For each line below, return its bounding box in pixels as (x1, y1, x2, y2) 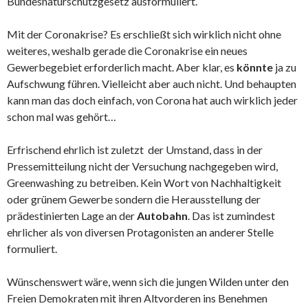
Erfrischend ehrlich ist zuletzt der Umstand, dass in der (7, 143, 263, 157)
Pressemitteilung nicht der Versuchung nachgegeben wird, (7, 159, 278, 173)
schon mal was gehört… (7, 110, 116, 124)
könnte (236, 60, 273, 74)
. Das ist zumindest (188, 209, 275, 223)
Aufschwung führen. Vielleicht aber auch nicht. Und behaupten (7, 77, 296, 91)
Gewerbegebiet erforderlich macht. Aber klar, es (7, 60, 236, 74)
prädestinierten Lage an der (7, 209, 137, 223)
